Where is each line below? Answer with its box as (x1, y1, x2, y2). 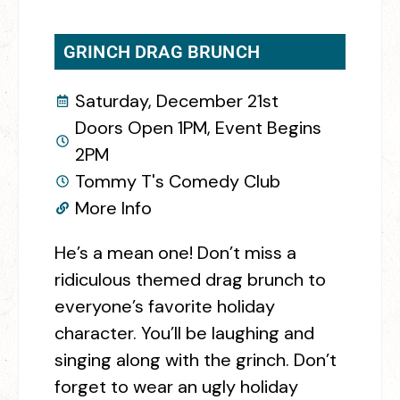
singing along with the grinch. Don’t (54, 347, 337, 371)
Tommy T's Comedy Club (74, 169, 280, 193)
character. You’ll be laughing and (54, 321, 314, 345)
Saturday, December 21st (74, 88, 279, 112)
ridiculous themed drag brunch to (54, 267, 326, 291)
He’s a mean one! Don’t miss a (54, 240, 296, 264)
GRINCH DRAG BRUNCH (63, 40, 260, 62)
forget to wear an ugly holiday (54, 374, 298, 398)
